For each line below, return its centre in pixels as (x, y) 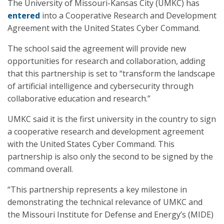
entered (24, 15)
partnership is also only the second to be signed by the (110, 156)
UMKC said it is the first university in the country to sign (112, 119)
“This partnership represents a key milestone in (97, 189)
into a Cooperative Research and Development (128, 15)
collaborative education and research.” (79, 98)
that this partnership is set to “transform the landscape (111, 73)
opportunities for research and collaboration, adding (106, 61)
